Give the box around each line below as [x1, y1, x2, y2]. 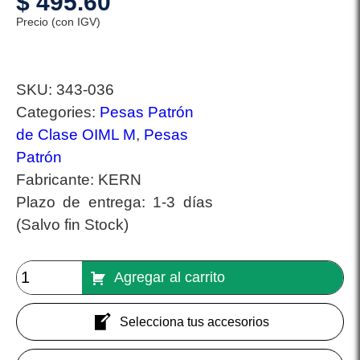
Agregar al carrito [114, 269, 226, 286]
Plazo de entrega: [16, 194, 153, 211]
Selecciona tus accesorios [119, 314, 269, 329]
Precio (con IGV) [16, 15, 100, 29]
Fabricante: [16, 171, 98, 189]
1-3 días [153, 194, 213, 211]
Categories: [16, 104, 100, 121]
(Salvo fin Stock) [16, 216, 129, 234]
